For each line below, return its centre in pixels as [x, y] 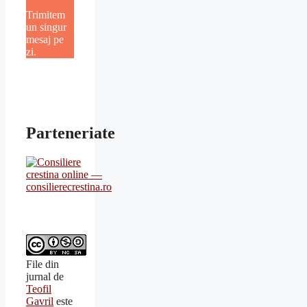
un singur [46, 27]
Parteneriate [71, 133]
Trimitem [46, 15]
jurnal [38, 277]
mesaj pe [45, 40]
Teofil [39, 289]
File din [42, 265]
